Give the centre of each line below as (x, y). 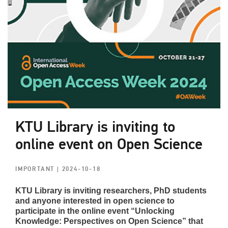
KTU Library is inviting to (95, 127)
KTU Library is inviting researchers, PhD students (111, 190)
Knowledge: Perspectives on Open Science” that (109, 221)
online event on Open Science (109, 144)
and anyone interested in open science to (95, 201)
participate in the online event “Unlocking (95, 211)
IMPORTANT (36, 169)
